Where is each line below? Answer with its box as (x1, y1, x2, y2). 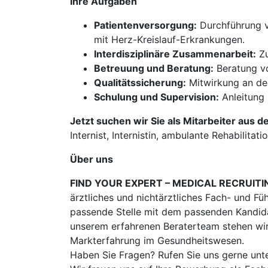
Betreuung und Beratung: (94, 62, 214, 74)
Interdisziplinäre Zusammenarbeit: (94, 48, 256, 60)
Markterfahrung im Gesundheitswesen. (70, 234, 244, 246)
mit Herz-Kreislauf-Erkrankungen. (94, 33, 245, 45)
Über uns (70, 153, 113, 165)
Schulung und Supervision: (94, 91, 219, 103)
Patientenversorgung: (94, 19, 197, 31)
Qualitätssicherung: (94, 77, 186, 89)
